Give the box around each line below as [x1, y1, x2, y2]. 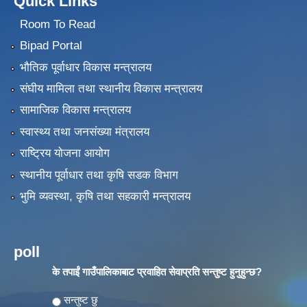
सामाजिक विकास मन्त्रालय [19, 103, 131, 117]
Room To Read [19, 17, 95, 31]
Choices [52, 293, 91, 306]
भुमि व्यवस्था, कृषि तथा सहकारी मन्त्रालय [19, 189, 191, 203]
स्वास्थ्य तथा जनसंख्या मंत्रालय [19, 125, 149, 138]
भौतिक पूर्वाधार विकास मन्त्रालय [19, 60, 151, 74]
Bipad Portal [19, 39, 82, 53]
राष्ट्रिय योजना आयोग [19, 147, 110, 160]
